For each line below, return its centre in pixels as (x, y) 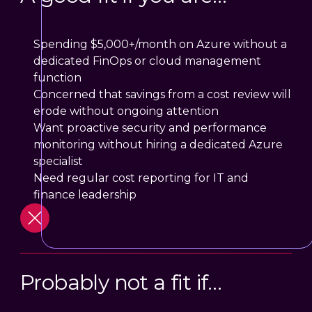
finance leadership (85, 194)
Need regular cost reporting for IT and (141, 178)
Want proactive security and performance (150, 127)
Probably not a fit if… (121, 282)
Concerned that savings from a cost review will (163, 94)
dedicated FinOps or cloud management (148, 61)
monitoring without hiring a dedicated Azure (158, 144)
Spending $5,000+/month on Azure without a (161, 44)
